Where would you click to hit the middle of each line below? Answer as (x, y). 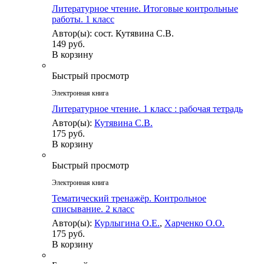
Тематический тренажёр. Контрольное (129, 199)
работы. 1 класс (83, 19)
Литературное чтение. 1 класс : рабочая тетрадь (147, 109)
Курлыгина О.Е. (127, 223)
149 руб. (68, 44)
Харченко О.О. (194, 223)
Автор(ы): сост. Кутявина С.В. (113, 34)
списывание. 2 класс (93, 209)
